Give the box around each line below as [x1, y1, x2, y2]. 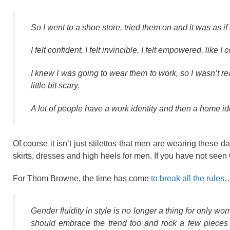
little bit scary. [31, 81, 80, 90]
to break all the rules [151, 174, 224, 183]
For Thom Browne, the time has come [13, 174, 151, 183]
